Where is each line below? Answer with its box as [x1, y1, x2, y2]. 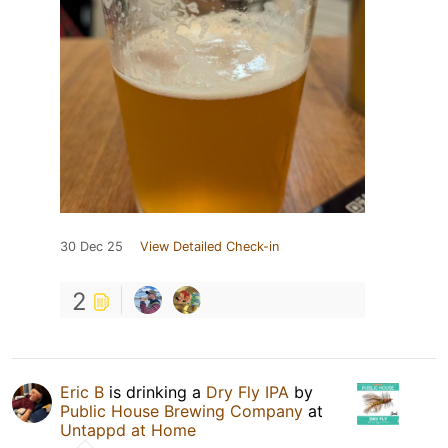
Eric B [60, 382, 104, 403]
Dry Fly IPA [206, 382, 294, 403]
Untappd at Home [60, 420, 196, 441]
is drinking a [104, 382, 206, 403]
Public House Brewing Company [60, 401, 303, 422]
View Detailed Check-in [140, 239, 279, 255]
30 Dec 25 [60, 239, 123, 255]
